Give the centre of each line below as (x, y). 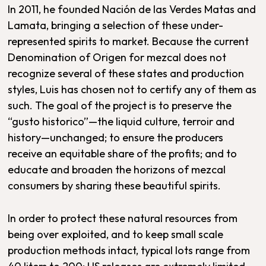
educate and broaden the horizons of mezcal (117, 170)
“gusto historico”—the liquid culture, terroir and (121, 121)
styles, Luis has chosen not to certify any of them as (132, 89)
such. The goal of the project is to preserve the (120, 105)
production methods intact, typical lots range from (129, 250)
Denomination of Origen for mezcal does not (117, 57)
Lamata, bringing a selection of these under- (116, 25)
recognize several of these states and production (126, 73)
